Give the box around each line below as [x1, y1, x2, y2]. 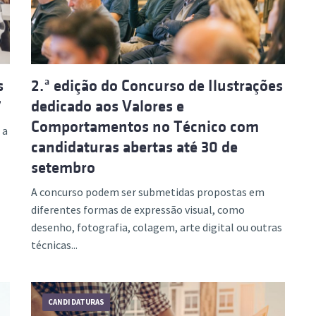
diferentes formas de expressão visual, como [31, 202, 245, 217]
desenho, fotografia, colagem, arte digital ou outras [31, 220, 282, 234]
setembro [31, 159, 95, 176]
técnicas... [31, 238, 78, 252]
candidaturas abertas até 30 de [31, 138, 238, 156]
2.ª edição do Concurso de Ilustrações [31, 77, 283, 95]
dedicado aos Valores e [31, 97, 184, 115]
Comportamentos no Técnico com [31, 118, 259, 135]
